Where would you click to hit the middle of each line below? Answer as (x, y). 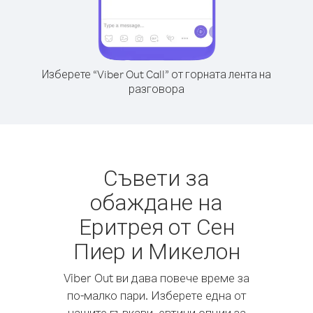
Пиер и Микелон (156, 250)
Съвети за (156, 177)
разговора (156, 89)
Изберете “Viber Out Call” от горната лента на (156, 74)
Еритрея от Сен (156, 226)
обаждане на (156, 202)
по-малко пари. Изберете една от (156, 295)
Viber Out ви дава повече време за (156, 278)
